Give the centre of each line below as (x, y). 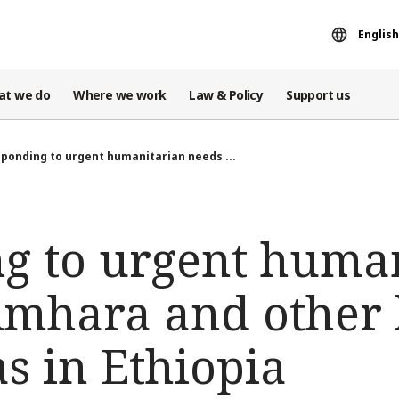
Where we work (120, 94)
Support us (318, 94)
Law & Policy (226, 94)
